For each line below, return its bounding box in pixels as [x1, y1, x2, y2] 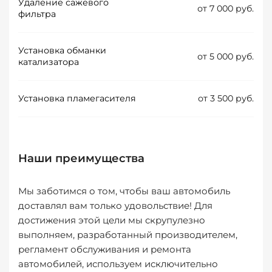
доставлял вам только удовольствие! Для [18, 200, 212, 211]
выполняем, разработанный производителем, [18, 229, 237, 240]
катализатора [18, 56, 79, 67]
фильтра [18, 8, 56, 19]
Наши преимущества [18, 151, 144, 165]
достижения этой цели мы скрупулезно [18, 214, 205, 226]
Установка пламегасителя [18, 93, 136, 104]
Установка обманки [18, 45, 106, 56]
